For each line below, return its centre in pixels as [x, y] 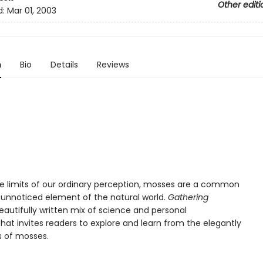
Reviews [113, 65]
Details [64, 65]
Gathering [188, 197]
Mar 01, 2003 [31, 11]
